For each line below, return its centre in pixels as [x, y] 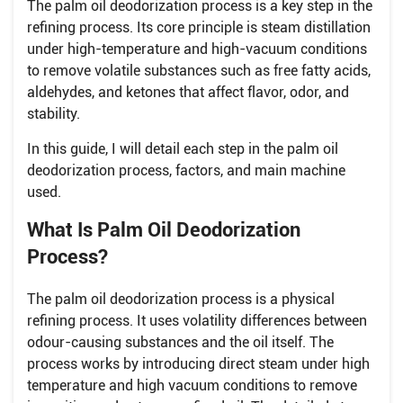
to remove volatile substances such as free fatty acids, [199, 70]
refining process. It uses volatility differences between [197, 320]
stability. [54, 113]
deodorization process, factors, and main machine [186, 170]
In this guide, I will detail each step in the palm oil [183, 148]
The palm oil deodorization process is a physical [181, 299]
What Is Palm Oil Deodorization [164, 229]
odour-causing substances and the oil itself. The [180, 342]
